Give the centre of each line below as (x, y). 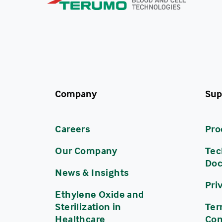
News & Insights (92, 172)
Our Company (86, 151)
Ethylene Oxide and (100, 194)
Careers (73, 129)
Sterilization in (88, 207)
